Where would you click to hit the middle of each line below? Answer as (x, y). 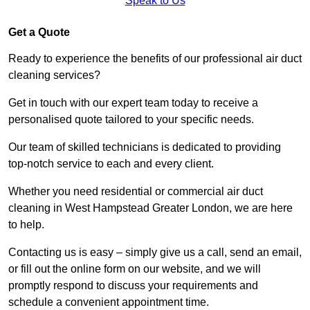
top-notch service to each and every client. (112, 164)
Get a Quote (39, 33)
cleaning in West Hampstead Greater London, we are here (151, 208)
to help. (28, 225)
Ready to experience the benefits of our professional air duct (155, 59)
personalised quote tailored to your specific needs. (131, 120)
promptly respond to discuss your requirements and (133, 286)
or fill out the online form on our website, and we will (135, 269)
